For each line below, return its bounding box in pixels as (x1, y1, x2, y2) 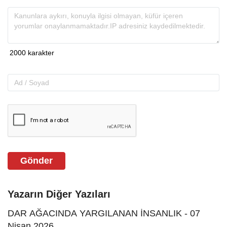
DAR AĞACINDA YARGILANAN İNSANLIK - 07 (8, 208, 200, 219)
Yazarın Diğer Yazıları (8, 188, 110, 200)
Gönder (20, 156, 53, 166)
